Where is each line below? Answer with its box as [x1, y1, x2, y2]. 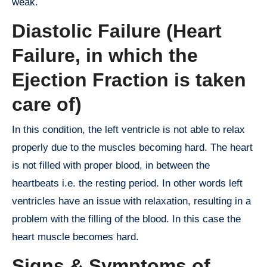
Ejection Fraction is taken [12, 69, 246, 91]
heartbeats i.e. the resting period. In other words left [12, 177, 243, 189]
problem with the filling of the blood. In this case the [12, 213, 241, 225]
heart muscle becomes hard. [12, 231, 139, 243]
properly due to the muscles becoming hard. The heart [12, 141, 253, 153]
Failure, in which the [12, 45, 198, 67]
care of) [12, 94, 82, 116]
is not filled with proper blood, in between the [12, 159, 210, 171]
